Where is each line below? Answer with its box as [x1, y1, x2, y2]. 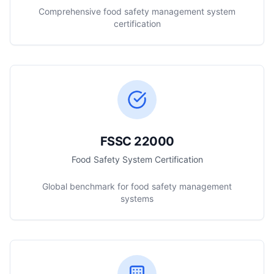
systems [120, 193, 154, 204]
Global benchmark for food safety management [42, 181, 232, 191]
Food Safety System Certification [71, 154, 203, 165]
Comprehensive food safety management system [39, 6, 235, 17]
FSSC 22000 [100, 134, 174, 149]
